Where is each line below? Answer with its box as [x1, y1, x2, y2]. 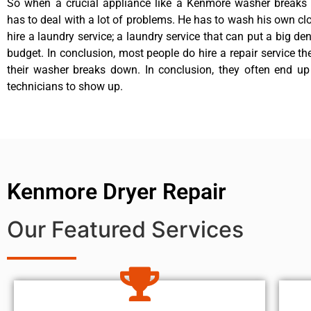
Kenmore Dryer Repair [7, 178, 226, 205]
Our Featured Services [7, 216, 244, 244]
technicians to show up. [7, 80, 123, 94]
